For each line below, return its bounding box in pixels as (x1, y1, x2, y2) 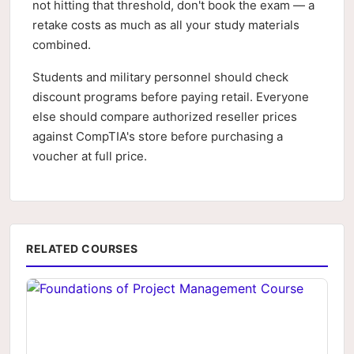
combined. (32, 37, 91, 52)
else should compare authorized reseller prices (32, 109, 297, 124)
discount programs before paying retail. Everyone (32, 89, 309, 104)
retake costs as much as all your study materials (32, 17, 299, 32)
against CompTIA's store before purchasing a (32, 129, 283, 144)
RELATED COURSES (26, 242, 138, 255)
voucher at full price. (32, 149, 147, 164)
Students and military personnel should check (32, 70, 288, 85)
